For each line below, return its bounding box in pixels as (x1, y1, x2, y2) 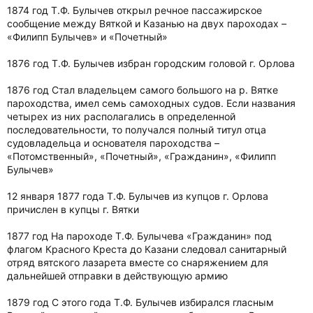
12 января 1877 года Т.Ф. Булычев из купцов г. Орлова (7, 190, 268, 202)
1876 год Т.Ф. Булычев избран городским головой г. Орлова (7, 57, 295, 69)
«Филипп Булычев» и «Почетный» (7, 31, 168, 43)
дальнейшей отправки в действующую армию (7, 270, 228, 282)
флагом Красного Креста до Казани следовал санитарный (7, 243, 286, 255)
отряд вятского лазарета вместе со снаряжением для (7, 256, 268, 268)
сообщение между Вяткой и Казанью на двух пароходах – (7, 17, 286, 29)
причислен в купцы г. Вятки (7, 203, 139, 215)
